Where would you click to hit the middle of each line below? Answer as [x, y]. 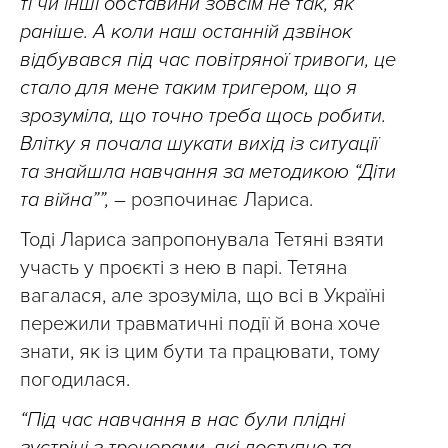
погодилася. [75, 380]
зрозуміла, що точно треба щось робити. [203, 116]
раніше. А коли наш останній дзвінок [186, 32]
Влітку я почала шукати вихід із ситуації [199, 144]
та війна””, [67, 200]
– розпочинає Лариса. [213, 200]
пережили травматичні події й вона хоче [200, 324]
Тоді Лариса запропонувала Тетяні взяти [202, 240]
